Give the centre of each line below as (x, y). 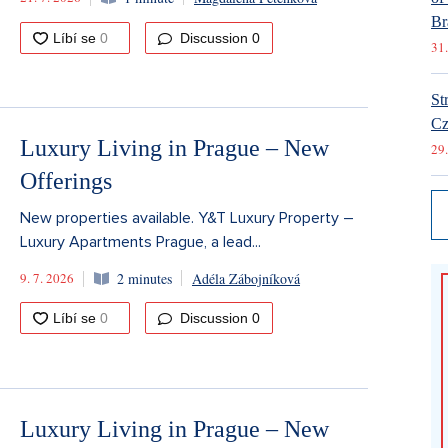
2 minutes (144, 278)
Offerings (66, 181)
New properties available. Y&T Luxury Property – (187, 218)
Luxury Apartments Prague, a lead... (140, 242)
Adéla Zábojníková (246, 278)
